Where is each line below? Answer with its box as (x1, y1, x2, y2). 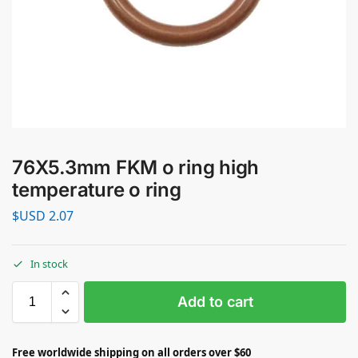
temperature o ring (12, 178, 181, 201)
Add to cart (177, 293, 253, 311)
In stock (30, 257, 68, 272)
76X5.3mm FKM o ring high (12, 156, 260, 179)
